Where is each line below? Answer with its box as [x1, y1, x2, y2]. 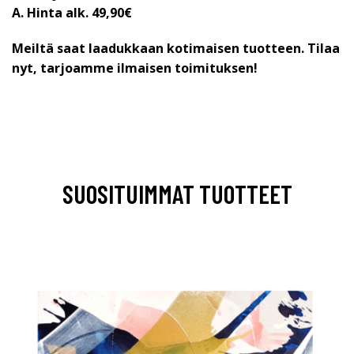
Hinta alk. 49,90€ [27, 4, 132, 21]
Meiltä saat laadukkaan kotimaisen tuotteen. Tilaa [12, 40, 340, 57]
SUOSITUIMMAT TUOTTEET [62, 179, 292, 209]
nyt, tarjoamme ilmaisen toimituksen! [12, 59, 258, 77]
